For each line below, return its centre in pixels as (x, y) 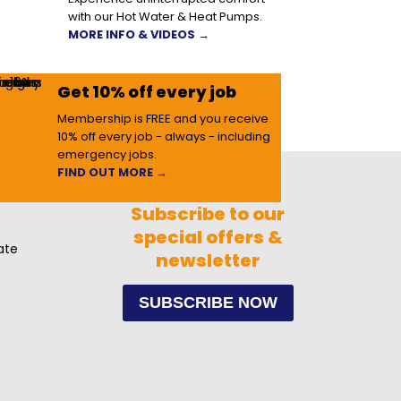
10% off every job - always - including (164, 136)
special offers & (208, 237)
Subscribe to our (208, 213)
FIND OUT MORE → (113, 172)
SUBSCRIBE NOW (208, 302)
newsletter (208, 260)
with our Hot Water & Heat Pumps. (166, 16)
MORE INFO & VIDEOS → (139, 34)
